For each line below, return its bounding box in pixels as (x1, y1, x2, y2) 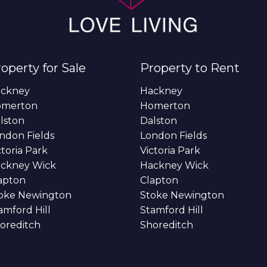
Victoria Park (139, 144, 200, 156)
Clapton (139, 174, 178, 186)
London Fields (139, 129, 207, 141)
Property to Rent (139, 60, 240, 75)
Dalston (139, 114, 177, 126)
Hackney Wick (139, 159, 209, 171)
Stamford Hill (139, 204, 203, 216)
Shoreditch (139, 219, 193, 231)
